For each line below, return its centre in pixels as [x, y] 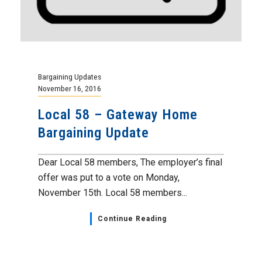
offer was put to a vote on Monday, [109, 177]
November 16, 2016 [70, 88]
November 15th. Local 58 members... [113, 193]
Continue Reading [132, 219]
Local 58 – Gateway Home [118, 115]
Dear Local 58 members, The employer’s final [130, 162]
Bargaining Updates [70, 77]
